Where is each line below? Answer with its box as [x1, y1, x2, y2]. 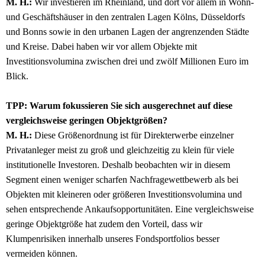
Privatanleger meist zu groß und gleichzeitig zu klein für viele [6, 145, 234, 156]
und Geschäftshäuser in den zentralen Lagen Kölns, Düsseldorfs [6, 12, 245, 22]
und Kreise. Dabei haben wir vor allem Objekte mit [6, 41, 197, 52]
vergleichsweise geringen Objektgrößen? [6, 115, 167, 126]
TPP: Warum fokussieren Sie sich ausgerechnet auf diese [6, 101, 232, 111]
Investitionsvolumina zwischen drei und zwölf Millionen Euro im [6, 56, 248, 67]
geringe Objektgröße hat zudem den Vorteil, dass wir [6, 219, 202, 230]
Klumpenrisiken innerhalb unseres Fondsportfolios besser [6, 234, 219, 244]
